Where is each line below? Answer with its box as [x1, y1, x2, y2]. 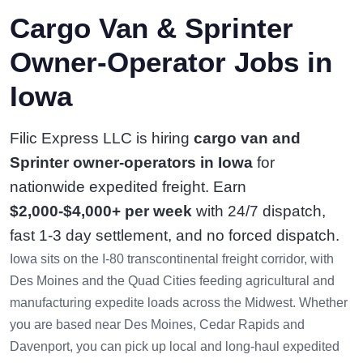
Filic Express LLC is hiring [10, 130, 194, 147]
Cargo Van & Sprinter [10, 12, 293, 44]
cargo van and [194, 130, 301, 147]
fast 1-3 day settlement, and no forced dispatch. [10, 227, 340, 244]
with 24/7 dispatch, [192, 203, 326, 220]
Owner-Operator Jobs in [10, 46, 332, 78]
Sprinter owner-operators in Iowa [10, 154, 253, 171]
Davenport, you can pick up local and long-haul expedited [10, 340, 340, 353]
